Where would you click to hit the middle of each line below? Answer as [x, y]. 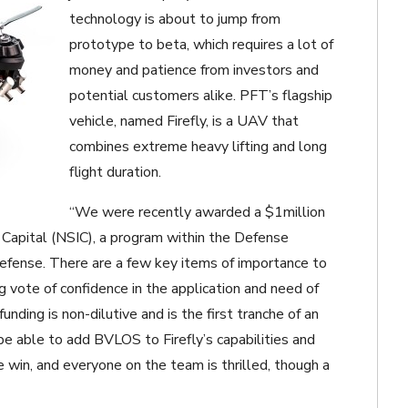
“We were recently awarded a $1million [197, 212]
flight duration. [115, 172]
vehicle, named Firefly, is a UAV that [184, 121]
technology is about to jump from [175, 19]
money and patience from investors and [194, 70]
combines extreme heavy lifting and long [198, 146]
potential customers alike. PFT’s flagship [201, 95]
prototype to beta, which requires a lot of [201, 44]
